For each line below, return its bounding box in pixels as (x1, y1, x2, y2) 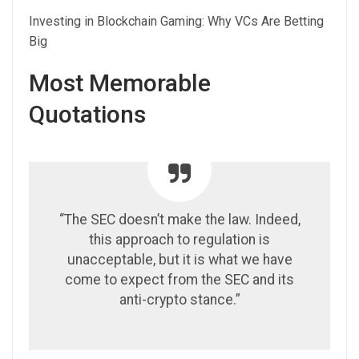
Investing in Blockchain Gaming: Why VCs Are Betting (29, 13, 324, 29)
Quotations (29, 99, 146, 128)
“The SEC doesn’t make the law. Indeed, (58, 211, 301, 228)
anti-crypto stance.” (119, 291, 240, 308)
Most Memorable (29, 68, 211, 97)
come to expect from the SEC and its (65, 271, 294, 288)
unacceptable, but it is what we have (67, 251, 292, 268)
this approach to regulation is (89, 231, 270, 248)
